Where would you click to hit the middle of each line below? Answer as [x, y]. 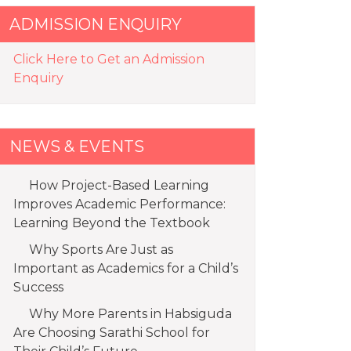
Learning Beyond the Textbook [112, 223]
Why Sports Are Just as [101, 250]
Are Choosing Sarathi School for [112, 333]
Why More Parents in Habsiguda [130, 314]
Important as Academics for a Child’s [126, 269]
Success [38, 288]
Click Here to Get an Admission [109, 60]
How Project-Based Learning [119, 186]
